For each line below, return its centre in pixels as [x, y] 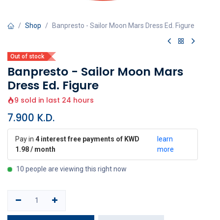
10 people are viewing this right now [71, 169]
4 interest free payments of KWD [87, 139]
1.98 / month [35, 149]
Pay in [25, 139]
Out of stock [27, 56]
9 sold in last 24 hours [54, 100]
